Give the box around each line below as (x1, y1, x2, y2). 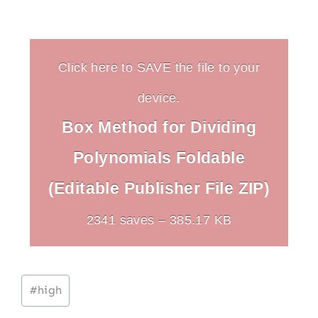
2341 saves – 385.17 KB (86, 212, 232, 227)
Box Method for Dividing (61, 117, 257, 136)
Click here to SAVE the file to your (58, 59, 260, 75)
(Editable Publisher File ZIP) (48, 178, 270, 197)
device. (138, 89, 180, 105)
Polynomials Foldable (73, 148, 245, 167)
